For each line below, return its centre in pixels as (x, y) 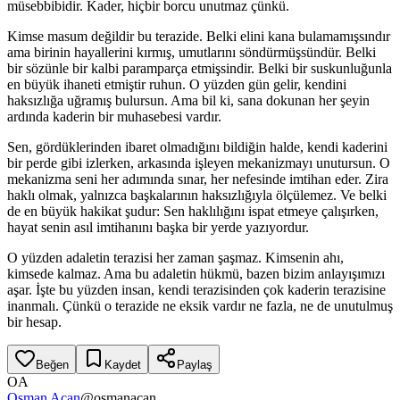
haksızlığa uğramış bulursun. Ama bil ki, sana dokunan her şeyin (188, 100)
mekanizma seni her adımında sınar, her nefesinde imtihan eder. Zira (198, 179)
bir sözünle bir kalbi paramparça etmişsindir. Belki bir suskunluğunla (200, 68)
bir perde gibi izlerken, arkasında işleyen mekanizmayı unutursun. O (199, 162)
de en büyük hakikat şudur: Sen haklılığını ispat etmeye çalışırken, (193, 211)
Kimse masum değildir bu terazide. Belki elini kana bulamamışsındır (199, 36)
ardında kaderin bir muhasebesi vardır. (114, 116)
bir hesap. (34, 321)
